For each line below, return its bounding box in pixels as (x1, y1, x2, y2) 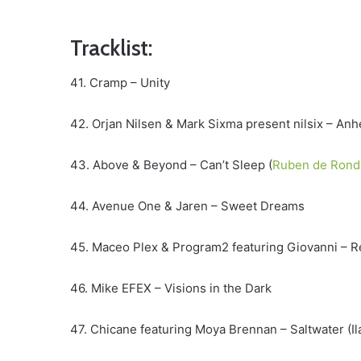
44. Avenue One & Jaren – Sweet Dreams (70, 198, 305, 214)
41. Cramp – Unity (70, 75, 170, 91)
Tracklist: (70, 34, 152, 61)
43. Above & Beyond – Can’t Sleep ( (70, 157, 272, 173)
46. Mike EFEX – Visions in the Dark (70, 280, 272, 297)
